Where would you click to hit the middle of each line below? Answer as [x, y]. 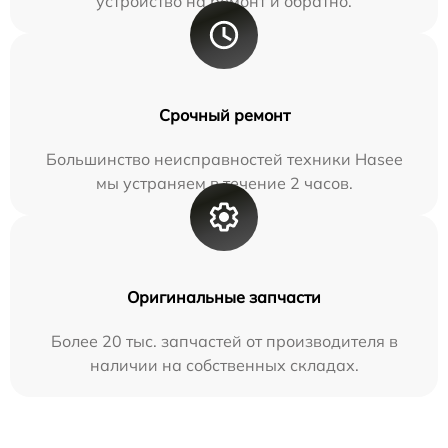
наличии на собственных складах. [224, 365]
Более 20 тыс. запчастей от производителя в [224, 341]
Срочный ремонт [224, 115]
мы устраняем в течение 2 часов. [224, 183]
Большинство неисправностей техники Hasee [224, 159]
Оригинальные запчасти [224, 297]
